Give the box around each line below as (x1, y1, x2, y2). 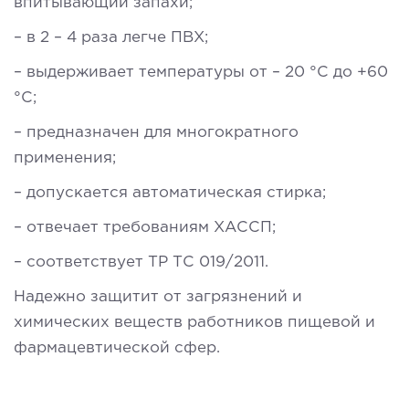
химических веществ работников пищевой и (14, 315, 375, 330)
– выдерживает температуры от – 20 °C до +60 (14, 65, 388, 79)
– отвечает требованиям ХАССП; (14, 220, 276, 235)
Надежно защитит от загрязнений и (14, 289, 302, 304)
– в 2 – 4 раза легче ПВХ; (14, 30, 208, 45)
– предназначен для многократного (14, 125, 299, 140)
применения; (14, 151, 116, 165)
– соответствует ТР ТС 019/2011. (14, 255, 268, 269)
